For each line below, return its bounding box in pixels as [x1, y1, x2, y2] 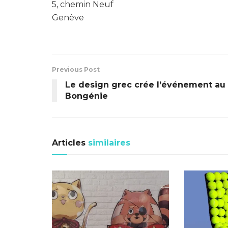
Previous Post [52, 65, 100, 73]
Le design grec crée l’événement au [65, 79, 225, 90]
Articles [52, 137, 85, 148]
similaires [85, 137, 130, 148]
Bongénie [65, 91, 108, 101]
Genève [52, 12, 84, 22]
